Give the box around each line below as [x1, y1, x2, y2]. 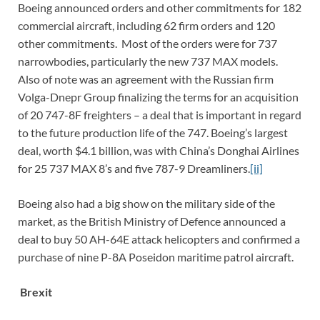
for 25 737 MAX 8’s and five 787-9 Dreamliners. [18, 161, 250, 176]
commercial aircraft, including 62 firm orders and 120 [18, 19, 275, 33]
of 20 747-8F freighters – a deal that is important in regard [18, 108, 301, 122]
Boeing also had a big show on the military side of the [18, 196, 275, 211]
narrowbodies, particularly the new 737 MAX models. [18, 54, 280, 69]
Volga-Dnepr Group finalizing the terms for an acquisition [18, 90, 299, 104]
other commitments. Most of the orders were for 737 [18, 36, 277, 51]
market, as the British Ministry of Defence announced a [18, 214, 286, 229]
